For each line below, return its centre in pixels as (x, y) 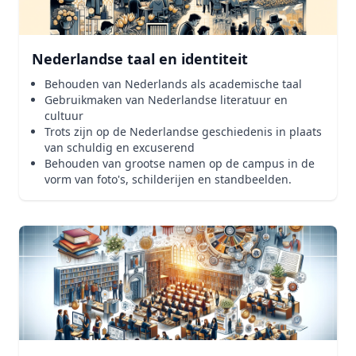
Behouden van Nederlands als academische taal (173, 84)
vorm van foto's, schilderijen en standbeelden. (168, 179)
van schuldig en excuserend (120, 147)
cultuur (64, 116)
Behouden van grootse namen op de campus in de (180, 163)
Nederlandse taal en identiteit (140, 59)
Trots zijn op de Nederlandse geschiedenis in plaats (183, 132)
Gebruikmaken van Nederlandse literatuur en (166, 100)
